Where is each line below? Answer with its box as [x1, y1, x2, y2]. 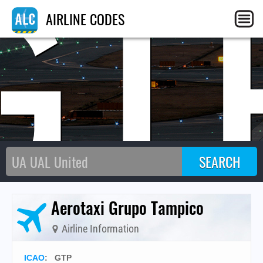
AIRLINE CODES [42, 8, 124, 29]
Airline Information [59, 222, 139, 235]
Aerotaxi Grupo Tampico [51, 195, 204, 220]
